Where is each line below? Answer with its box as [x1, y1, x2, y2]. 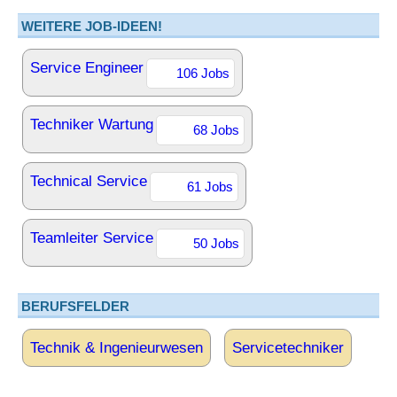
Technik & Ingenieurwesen [30, 339, 203, 356]
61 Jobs [187, 179, 233, 194]
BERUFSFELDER [21, 299, 129, 314]
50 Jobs [193, 236, 239, 251]
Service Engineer [30, 59, 144, 76]
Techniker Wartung [30, 116, 153, 133]
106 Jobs [176, 66, 230, 81]
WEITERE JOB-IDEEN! [21, 19, 162, 34]
